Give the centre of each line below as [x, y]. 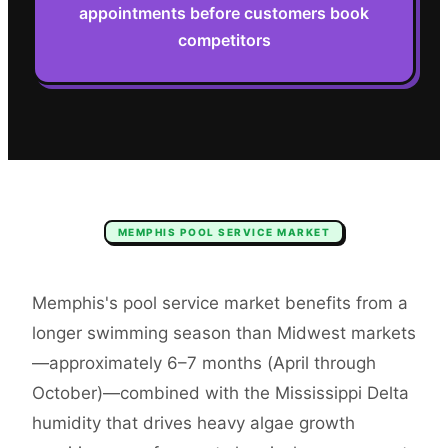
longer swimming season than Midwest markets [224, 333]
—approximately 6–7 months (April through [204, 363]
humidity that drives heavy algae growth [193, 423]
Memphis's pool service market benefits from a [220, 303]
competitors [224, 40]
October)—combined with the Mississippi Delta [220, 393]
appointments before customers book [224, 13]
